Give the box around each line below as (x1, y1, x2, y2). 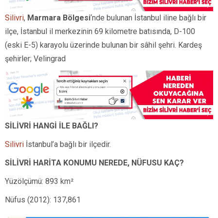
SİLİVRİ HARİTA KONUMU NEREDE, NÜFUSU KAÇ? (5, 158, 184, 168)
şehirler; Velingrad (5, 54, 66, 63)
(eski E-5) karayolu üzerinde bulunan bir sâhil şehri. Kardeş (5, 40, 202, 50)
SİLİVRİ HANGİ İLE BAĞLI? (5, 121, 98, 131)
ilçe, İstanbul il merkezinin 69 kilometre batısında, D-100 (5, 26, 195, 36)
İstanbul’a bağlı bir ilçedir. (24, 140, 111, 149)
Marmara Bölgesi (27, 13, 91, 22)
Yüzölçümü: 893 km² (5, 177, 73, 186)
